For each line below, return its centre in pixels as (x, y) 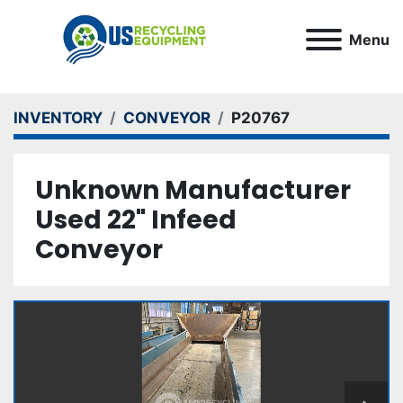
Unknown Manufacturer (193, 190)
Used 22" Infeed (136, 220)
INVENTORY (58, 118)
